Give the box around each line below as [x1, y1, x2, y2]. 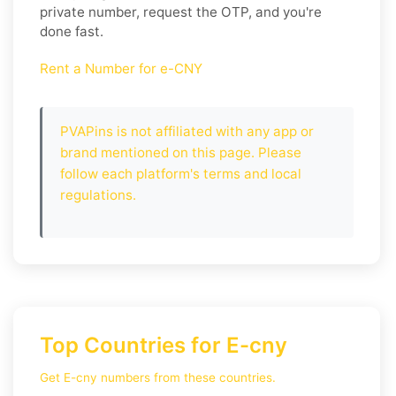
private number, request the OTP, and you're [40, 3, 322, 20]
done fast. [40, 22, 103, 40]
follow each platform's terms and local [60, 164, 301, 182]
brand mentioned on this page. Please [60, 143, 301, 161]
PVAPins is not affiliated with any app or [60, 122, 314, 140]
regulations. [60, 186, 136, 203]
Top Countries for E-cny [40, 331, 287, 358]
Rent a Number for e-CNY [40, 59, 202, 77]
